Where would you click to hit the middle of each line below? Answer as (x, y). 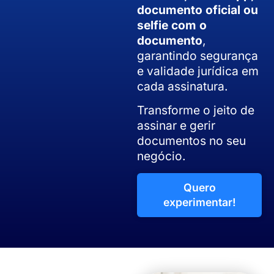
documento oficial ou (198, 9)
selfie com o (172, 25)
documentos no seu (191, 141)
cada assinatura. (183, 86)
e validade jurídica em (198, 71)
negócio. (161, 156)
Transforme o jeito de (196, 110)
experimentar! (199, 202)
